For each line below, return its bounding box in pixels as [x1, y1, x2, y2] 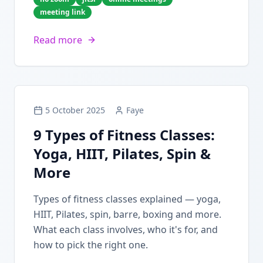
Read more [33, 33, 82, 46]
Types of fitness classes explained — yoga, [33, 193, 221, 205]
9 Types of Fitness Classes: [33, 125, 215, 144]
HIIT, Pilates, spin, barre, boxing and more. [33, 208, 221, 221]
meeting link [40, 7, 85, 17]
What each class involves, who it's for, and [33, 223, 218, 236]
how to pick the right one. [33, 238, 148, 251]
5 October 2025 [45, 104, 105, 116]
